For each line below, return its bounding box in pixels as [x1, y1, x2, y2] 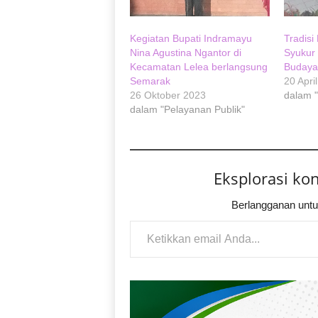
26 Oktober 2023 [129, 89, 206, 102]
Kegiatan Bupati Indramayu [129, 33, 252, 45]
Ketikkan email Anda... [128, 214, 161, 226]
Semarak [129, 75, 170, 87]
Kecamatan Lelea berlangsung [129, 61, 268, 73]
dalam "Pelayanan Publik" [129, 104, 245, 116]
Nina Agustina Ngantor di [129, 47, 241, 59]
